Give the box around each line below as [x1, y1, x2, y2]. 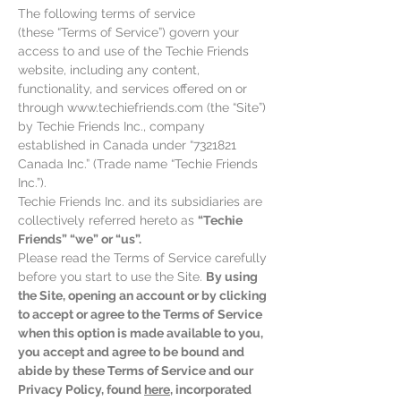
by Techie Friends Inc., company [18, 119, 205, 133]
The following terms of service [18, 6, 195, 21]
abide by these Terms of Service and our [18, 363, 253, 378]
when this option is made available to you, [18, 326, 263, 340]
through [18, 100, 67, 115]
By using [206, 269, 258, 284]
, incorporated [170, 382, 252, 397]
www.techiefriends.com [67, 100, 203, 115]
